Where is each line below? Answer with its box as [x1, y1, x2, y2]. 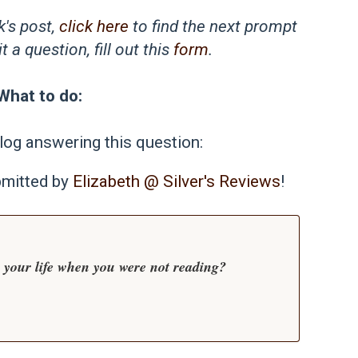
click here [59, 17, 129, 36]
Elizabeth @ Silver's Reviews [73, 172, 280, 191]
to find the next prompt [129, 17, 297, 36]
